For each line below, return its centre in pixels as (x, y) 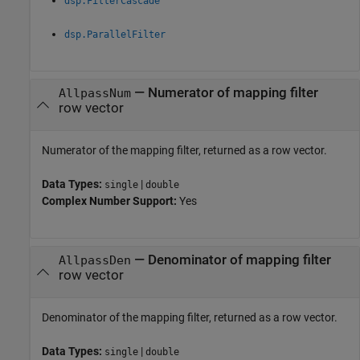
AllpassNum (94, 93)
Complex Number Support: (110, 201)
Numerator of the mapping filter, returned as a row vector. (184, 151)
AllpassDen (94, 260)
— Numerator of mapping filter (224, 92)
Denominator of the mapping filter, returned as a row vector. (190, 318)
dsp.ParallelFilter (115, 35)
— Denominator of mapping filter (231, 260)
